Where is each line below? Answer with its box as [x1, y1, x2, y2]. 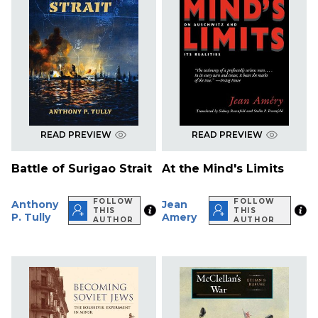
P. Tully [11, 210, 50, 224]
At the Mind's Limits [162, 162, 285, 176]
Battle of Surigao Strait [11, 162, 152, 176]
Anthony [11, 197, 58, 211]
